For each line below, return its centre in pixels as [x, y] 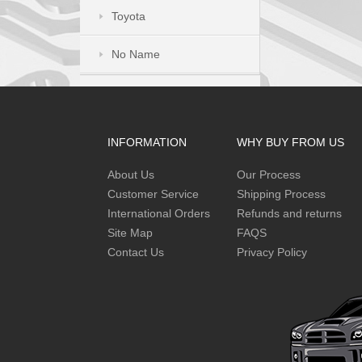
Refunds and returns [289, 213]
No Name [135, 54]
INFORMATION [147, 142]
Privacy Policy [271, 252]
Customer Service [153, 194]
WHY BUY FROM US [290, 142]
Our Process [268, 175]
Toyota [128, 16]
